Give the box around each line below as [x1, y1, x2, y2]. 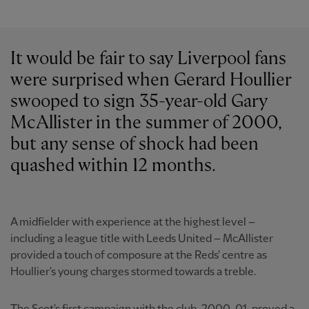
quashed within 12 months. [10, 156, 216, 175]
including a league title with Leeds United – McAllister [10, 232, 273, 245]
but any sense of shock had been [10, 134, 259, 154]
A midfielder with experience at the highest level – [10, 216, 255, 228]
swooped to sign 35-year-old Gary [10, 92, 268, 111]
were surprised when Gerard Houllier [10, 70, 291, 90]
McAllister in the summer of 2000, [10, 113, 281, 132]
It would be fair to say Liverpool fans [10, 49, 286, 68]
